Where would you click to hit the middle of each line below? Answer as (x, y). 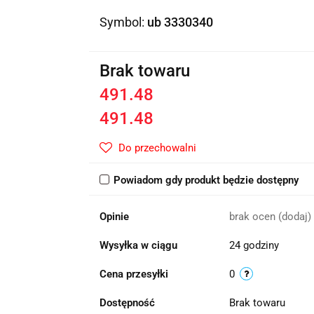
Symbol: (123, 22)
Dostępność (127, 303)
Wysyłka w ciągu (138, 245)
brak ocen (253, 217)
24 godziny (254, 245)
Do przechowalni (157, 148)
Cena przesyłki (134, 274)
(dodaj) (294, 217)
